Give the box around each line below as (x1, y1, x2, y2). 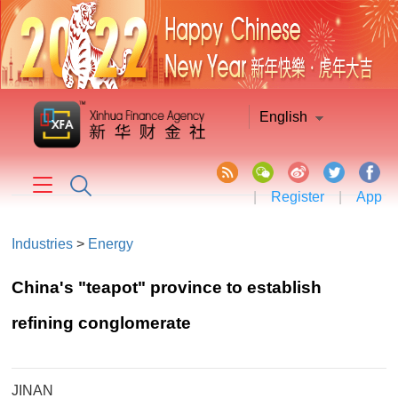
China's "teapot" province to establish (12, 278, 322, 297)
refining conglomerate (12, 314, 192, 332)
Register (270, 189, 324, 204)
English (259, 109, 308, 124)
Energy (88, 236, 134, 251)
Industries (12, 236, 74, 251)
